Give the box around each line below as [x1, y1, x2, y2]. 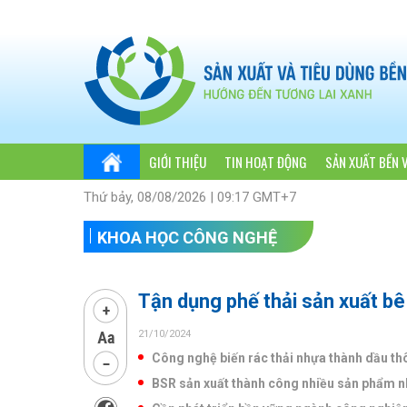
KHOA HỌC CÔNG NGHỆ [97, 228, 277, 248]
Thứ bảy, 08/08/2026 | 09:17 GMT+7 [84, 189, 296, 206]
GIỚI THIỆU [149, 151, 206, 172]
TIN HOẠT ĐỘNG [224, 151, 307, 172]
